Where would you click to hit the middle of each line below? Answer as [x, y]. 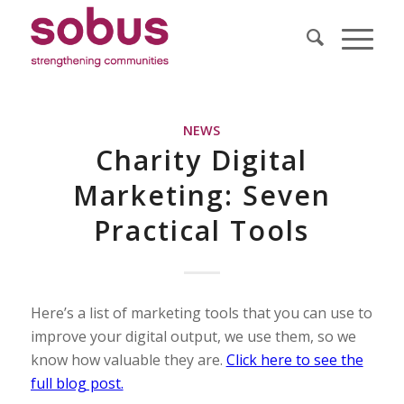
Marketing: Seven [202, 195]
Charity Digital [202, 160]
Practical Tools [202, 230]
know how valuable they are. [128, 359]
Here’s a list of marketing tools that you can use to [201, 312]
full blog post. [77, 383]
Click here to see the [294, 359]
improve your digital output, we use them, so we [193, 336]
